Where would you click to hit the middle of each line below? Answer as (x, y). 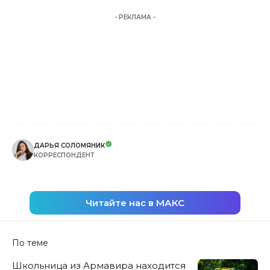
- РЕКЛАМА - (135, 17)
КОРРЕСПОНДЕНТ (64, 155)
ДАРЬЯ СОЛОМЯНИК (69, 145)
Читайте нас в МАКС (135, 202)
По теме (30, 243)
